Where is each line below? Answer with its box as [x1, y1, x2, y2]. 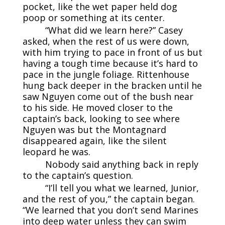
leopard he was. [22, 146, 90, 158]
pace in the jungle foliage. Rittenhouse [22, 68, 189, 81]
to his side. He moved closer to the [22, 101, 173, 114]
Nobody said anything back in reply [45, 158, 198, 171]
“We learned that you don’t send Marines [22, 204, 198, 216]
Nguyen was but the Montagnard [22, 124, 166, 136]
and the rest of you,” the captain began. [22, 193, 195, 205]
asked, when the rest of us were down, [22, 35, 189, 48]
